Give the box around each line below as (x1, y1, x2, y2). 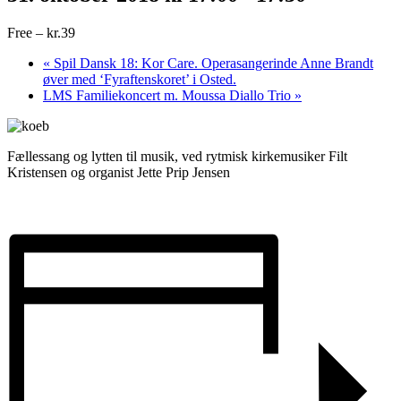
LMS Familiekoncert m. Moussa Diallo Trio (43, 87, 294, 103)
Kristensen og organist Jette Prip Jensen (7, 164, 230, 180)
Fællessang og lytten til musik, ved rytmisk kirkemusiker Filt (7, 148, 347, 164)
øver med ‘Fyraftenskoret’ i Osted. (43, 71, 236, 87)
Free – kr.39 (7, 24, 75, 40)
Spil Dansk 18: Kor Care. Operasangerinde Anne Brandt (50, 55, 373, 71)
